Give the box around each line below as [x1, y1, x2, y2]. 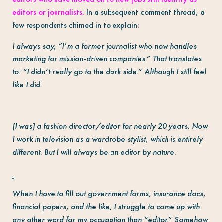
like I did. [12, 79, 42, 90]
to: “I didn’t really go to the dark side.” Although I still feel [12, 66, 206, 77]
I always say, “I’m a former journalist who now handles [12, 40, 197, 51]
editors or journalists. [12, 6, 84, 17]
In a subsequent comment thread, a [86, 6, 205, 17]
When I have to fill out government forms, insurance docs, [12, 188, 206, 199]
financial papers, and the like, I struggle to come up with [12, 201, 200, 212]
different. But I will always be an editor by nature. [12, 146, 176, 157]
